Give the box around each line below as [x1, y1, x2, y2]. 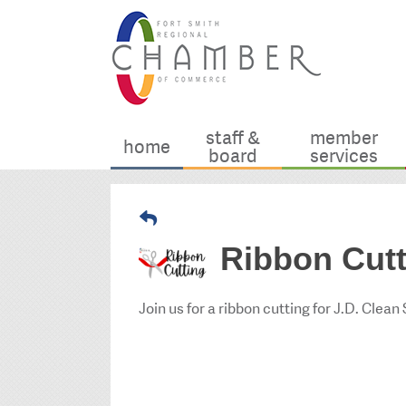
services [309, 144, 378, 169]
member [309, 126, 378, 150]
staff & [205, 126, 260, 150]
